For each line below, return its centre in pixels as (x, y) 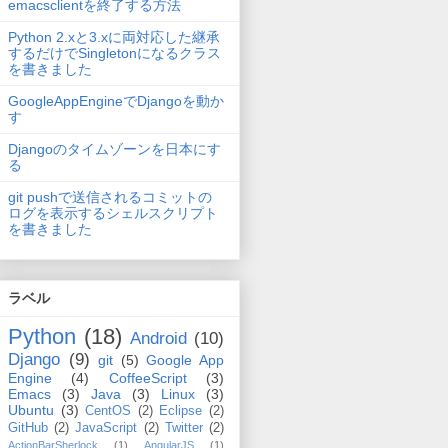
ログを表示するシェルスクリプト (113, 213)
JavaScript (106, 427)
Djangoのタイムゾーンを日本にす (114, 149)
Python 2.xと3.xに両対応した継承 (114, 37)
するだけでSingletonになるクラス (114, 53)
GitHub (28, 427)
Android (158, 338)
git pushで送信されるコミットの (110, 197)
